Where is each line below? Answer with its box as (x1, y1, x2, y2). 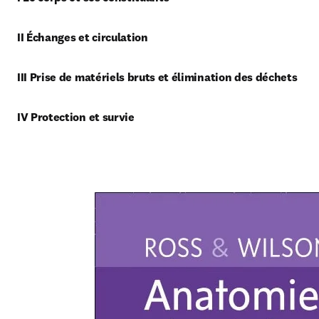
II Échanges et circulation (17, 30, 151, 44)
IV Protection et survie (17, 110, 135, 124)
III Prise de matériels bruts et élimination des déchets (17, 70, 298, 84)
